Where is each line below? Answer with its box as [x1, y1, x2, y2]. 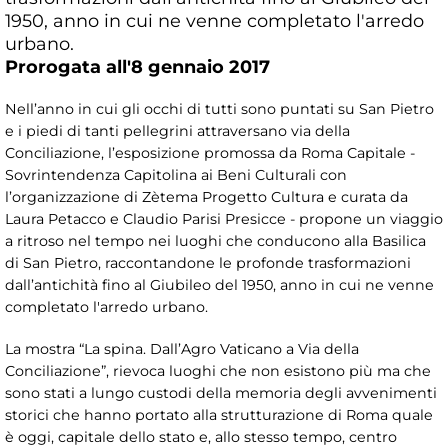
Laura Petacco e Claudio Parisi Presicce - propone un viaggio [5, 209, 443, 228]
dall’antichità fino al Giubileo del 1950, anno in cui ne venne [5, 275, 434, 294]
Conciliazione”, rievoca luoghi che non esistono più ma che [5, 361, 431, 380]
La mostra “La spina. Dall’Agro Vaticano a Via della [5, 339, 359, 358]
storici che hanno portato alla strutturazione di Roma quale [5, 405, 433, 424]
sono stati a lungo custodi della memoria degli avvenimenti [5, 383, 437, 402]
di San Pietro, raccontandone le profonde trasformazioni [5, 253, 411, 272]
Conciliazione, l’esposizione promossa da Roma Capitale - [5, 143, 415, 162]
